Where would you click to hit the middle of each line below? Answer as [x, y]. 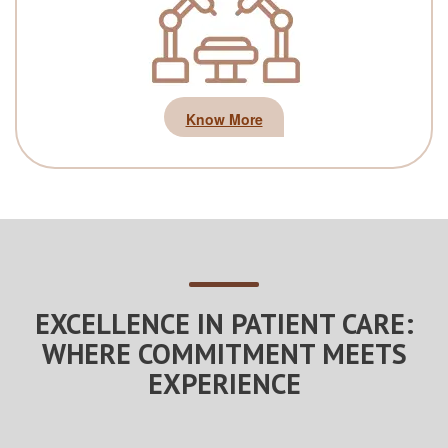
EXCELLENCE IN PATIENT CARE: [224, 323]
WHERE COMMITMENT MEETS [224, 353]
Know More [224, 118]
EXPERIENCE [224, 383]
